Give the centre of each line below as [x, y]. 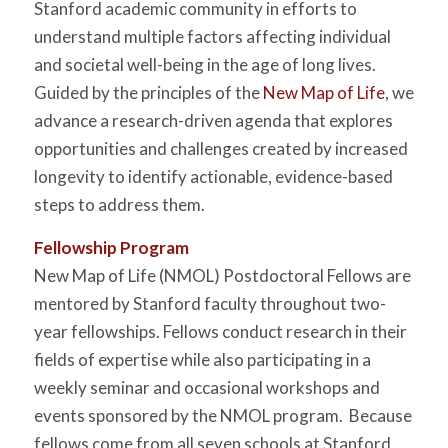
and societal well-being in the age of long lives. [204, 65]
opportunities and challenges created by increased [220, 149]
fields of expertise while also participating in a [202, 359]
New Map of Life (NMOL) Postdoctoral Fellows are [222, 275]
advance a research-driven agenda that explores [213, 121]
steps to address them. [119, 205]
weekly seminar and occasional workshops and [206, 387]
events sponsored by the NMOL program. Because [222, 415]
